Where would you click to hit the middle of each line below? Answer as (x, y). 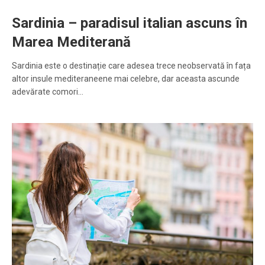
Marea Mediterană (71, 42)
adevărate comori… (48, 92)
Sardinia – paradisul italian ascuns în (130, 23)
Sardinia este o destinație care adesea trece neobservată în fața (131, 66)
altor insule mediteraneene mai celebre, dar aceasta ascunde (126, 79)
